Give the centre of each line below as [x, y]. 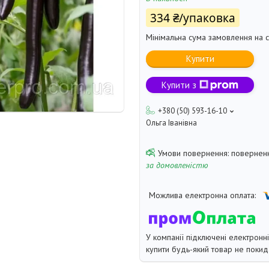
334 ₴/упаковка [193, 18]
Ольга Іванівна [171, 123]
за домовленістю [177, 165]
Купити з [179, 85]
